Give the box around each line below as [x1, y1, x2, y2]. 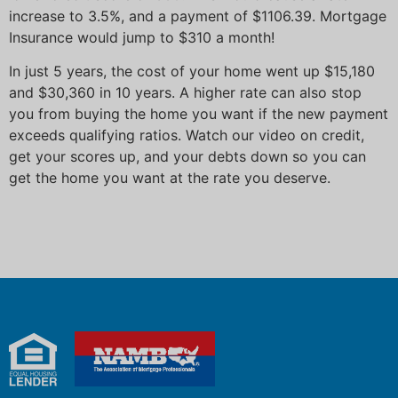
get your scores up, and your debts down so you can [9, 147, 366, 166]
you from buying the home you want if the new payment [9, 105, 388, 123]
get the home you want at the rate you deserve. [9, 169, 330, 187]
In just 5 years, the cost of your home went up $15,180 [9, 62, 375, 81]
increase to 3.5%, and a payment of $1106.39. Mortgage [9, 6, 386, 25]
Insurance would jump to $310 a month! [9, 28, 275, 46]
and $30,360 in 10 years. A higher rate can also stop [9, 84, 362, 102]
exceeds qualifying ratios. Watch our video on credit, [9, 126, 364, 145]
